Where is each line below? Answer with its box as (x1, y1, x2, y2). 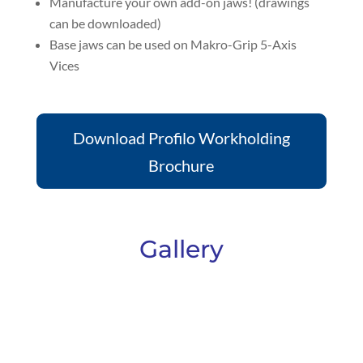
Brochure (148, 155, 215, 175)
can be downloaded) (49, 15, 161, 31)
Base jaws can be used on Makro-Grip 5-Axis (49, 36, 297, 52)
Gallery (139, 234, 224, 265)
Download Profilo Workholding (72, 127, 290, 147)
